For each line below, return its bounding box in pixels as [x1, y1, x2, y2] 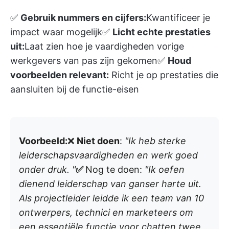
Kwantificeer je [146, 12, 210, 23]
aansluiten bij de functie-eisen [10, 83, 139, 95]
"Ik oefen [145, 164, 185, 175]
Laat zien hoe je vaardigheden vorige [25, 40, 184, 52]
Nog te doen [85, 164, 140, 175]
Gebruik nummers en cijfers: [20, 12, 146, 23]
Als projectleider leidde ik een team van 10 [19, 192, 204, 203]
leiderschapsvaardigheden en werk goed [19, 149, 198, 161]
